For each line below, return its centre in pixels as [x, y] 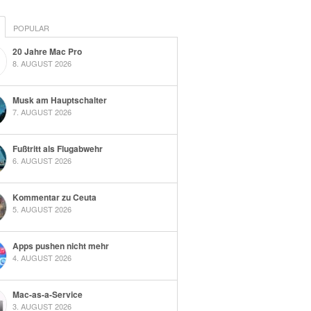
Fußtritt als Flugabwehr [57, 149]
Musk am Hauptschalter [59, 100]
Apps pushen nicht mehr [60, 246]
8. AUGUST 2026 [42, 64]
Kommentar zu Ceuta [54, 197]
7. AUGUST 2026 [42, 112]
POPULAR [31, 28]
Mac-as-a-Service [47, 295]
